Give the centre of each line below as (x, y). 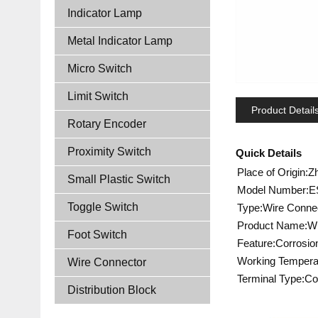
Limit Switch (98, 96)
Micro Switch (100, 68)
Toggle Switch (103, 207)
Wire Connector (107, 262)
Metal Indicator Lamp (120, 41)
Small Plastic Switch (119, 179)
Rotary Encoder (107, 124)
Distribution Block (112, 290)
